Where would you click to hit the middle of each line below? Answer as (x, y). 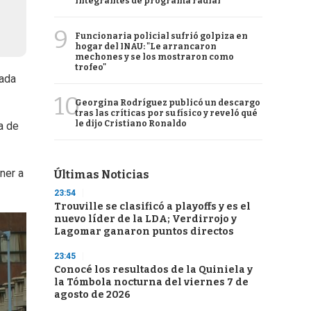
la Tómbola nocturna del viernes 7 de (151, 282)
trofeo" (91, 67)
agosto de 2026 (92, 295)
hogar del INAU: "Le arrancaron (146, 47)
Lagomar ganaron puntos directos (144, 232)
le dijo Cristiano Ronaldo (131, 124)
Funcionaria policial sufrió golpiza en (161, 36)
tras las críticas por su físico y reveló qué (166, 113)
